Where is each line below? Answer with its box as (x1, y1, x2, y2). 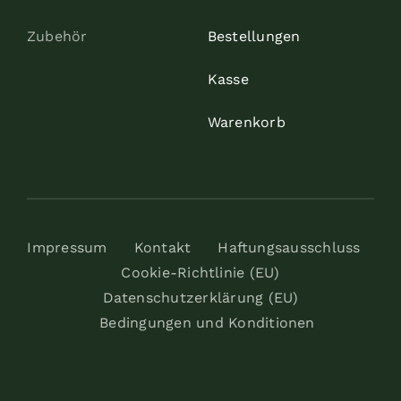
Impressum (27, 239, 107, 257)
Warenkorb (207, 114, 286, 132)
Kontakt (133, 239, 192, 257)
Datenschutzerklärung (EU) (102, 289, 299, 307)
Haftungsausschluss (218, 239, 361, 257)
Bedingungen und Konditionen (99, 314, 315, 332)
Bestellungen (207, 28, 301, 46)
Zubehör (26, 28, 88, 46)
